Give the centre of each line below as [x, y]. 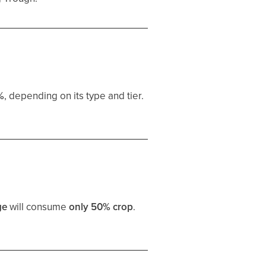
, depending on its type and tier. [74, 96]
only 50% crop [101, 207]
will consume [38, 207]
